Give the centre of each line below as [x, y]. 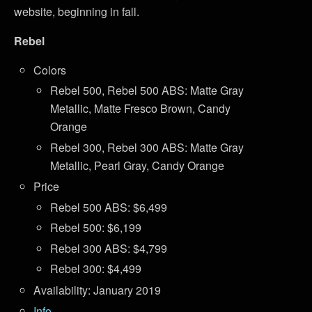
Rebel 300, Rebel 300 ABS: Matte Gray [147, 147]
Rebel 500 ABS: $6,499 [109, 207]
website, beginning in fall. [77, 11]
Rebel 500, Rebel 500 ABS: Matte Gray [147, 91]
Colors [50, 70]
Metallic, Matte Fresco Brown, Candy [141, 109]
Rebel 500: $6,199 [96, 228]
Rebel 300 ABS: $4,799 [109, 248]
